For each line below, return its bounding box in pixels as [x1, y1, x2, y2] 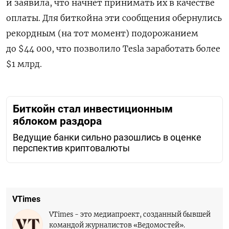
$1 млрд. [6, 58, 42, 69]
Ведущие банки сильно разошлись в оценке [13, 132, 201, 143]
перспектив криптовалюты [13, 143, 130, 154]
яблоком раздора [13, 114, 102, 127]
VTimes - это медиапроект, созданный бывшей [49, 210, 211, 219]
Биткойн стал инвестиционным [13, 102, 173, 115]
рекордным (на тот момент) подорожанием [6, 28, 198, 38]
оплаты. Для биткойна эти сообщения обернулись [6, 12, 222, 23]
